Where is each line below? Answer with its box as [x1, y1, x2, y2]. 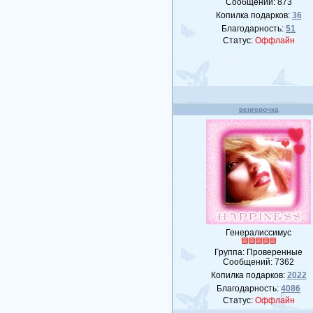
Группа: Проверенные [214, 247, 303, 257]
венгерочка [238, 105, 279, 113]
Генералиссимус [226, 228, 292, 238]
